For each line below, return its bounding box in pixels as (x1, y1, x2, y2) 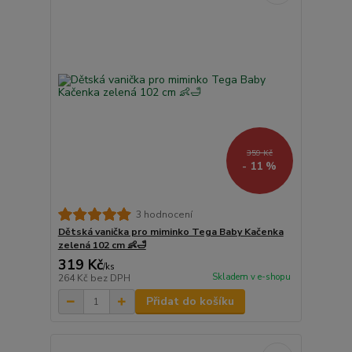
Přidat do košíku (145, 294, 234, 310)
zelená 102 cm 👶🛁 (57, 239, 146, 252)
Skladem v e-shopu (211, 270, 291, 283)
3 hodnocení (135, 207, 192, 221)
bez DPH (90, 272, 130, 285)
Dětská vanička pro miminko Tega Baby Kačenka (57, 225, 284, 239)
